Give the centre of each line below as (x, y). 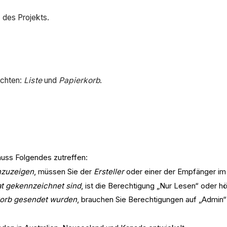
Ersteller (109, 171)
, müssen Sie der (64, 171)
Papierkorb (80, 81)
